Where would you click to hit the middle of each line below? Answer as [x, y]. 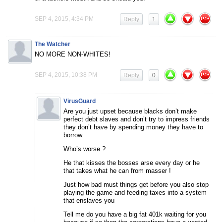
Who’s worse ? [84, 149]
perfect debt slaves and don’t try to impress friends [137, 119]
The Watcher [53, 44]
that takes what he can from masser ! [117, 170]
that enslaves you [89, 200]
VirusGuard [80, 101]
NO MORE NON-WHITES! [73, 54]
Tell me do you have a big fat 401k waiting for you [135, 214]
